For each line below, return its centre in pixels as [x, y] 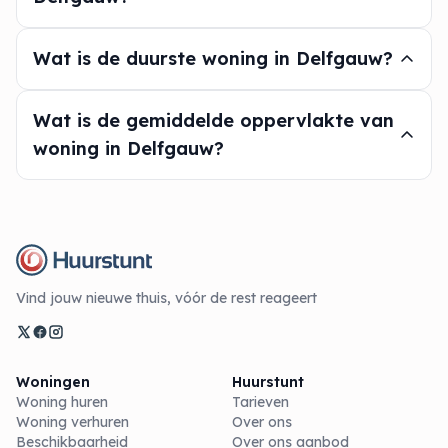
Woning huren [62, 402]
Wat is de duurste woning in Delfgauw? [213, 58]
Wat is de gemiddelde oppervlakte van [213, 120]
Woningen [53, 382]
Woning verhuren [72, 422]
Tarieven [260, 402]
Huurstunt [268, 382]
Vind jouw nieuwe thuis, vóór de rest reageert [166, 298]
